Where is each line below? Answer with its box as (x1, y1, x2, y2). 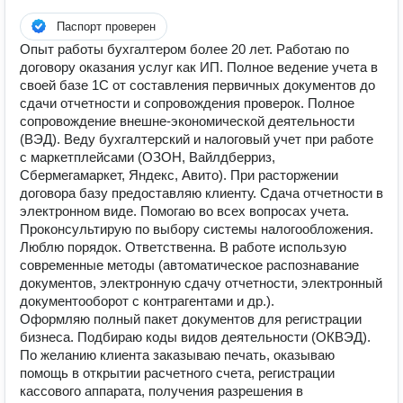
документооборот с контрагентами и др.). (20, 293, 274, 309)
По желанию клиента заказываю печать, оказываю (20, 347, 335, 363)
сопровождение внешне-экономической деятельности (20, 113, 354, 129)
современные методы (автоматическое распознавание (20, 257, 359, 273)
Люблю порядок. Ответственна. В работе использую (20, 239, 346, 255)
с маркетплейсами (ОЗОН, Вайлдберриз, (20, 149, 275, 165)
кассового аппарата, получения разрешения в (20, 383, 303, 399)
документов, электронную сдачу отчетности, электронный (20, 275, 382, 291)
